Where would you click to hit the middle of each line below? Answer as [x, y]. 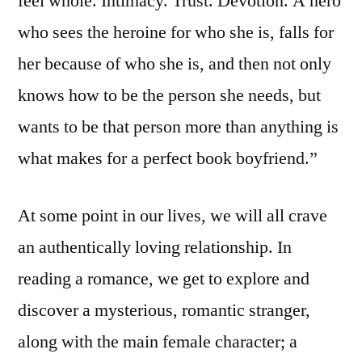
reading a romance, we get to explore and [164, 278]
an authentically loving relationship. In [155, 247]
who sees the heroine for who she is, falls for [176, 32]
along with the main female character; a [158, 341]
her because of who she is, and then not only [175, 63]
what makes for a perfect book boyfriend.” [168, 158]
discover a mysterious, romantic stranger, [164, 310]
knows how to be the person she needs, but [169, 95]
